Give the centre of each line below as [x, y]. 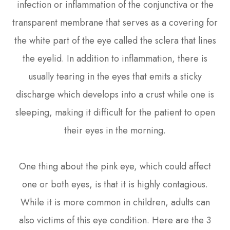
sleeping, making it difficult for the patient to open [115, 112]
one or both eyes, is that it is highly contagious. [115, 184]
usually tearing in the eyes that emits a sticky [115, 76]
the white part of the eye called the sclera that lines [115, 40]
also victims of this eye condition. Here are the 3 [115, 220]
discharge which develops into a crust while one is [115, 94]
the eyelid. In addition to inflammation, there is [115, 58]
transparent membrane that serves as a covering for [115, 22]
